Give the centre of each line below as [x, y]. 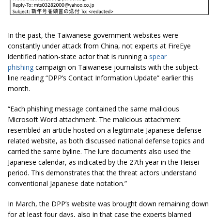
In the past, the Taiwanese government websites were [93, 35]
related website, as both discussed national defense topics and [106, 141]
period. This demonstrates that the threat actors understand [102, 173]
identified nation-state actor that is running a [78, 56]
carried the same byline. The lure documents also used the [99, 151]
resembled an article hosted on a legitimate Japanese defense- [106, 130]
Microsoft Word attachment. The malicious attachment [94, 119]
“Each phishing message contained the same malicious [93, 109]
